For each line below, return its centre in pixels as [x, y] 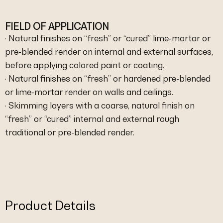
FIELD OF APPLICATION [57, 26]
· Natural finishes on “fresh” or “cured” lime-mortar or [108, 38]
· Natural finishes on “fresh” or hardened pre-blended [108, 78]
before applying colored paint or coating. [85, 65]
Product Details [50, 206]
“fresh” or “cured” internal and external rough [92, 119]
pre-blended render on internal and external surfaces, [109, 52]
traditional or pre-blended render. [70, 132]
